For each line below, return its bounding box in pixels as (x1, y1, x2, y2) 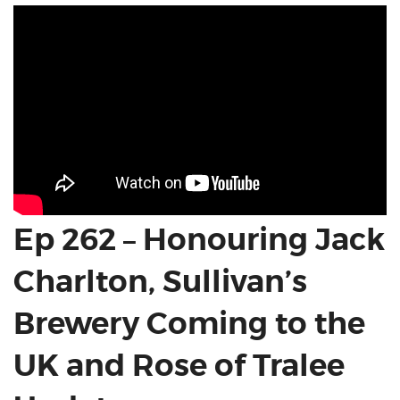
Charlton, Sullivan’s (13, 262, 307, 301)
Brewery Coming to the (13, 304, 365, 343)
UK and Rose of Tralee (13, 346, 345, 385)
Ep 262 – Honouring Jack (13, 220, 385, 259)
